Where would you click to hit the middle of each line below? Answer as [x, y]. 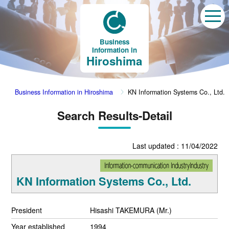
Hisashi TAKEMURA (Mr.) [131, 210]
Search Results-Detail [114, 115]
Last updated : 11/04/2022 [175, 145]
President [27, 210]
